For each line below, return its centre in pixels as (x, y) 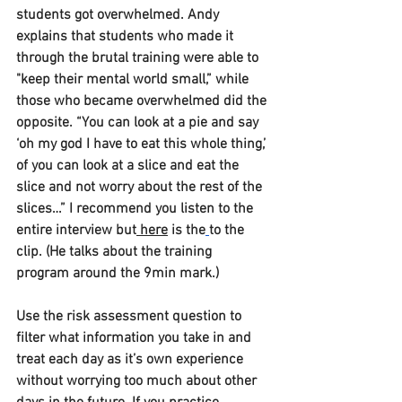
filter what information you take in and (135, 339)
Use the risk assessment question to (131, 317)
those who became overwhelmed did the (143, 102)
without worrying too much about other (138, 382)
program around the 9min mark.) (119, 274)
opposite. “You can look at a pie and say (139, 123)
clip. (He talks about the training (116, 253)
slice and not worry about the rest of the (141, 188)
